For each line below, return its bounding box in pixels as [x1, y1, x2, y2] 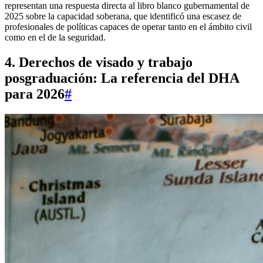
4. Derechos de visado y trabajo [5, 55, 193, 70]
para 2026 [5, 86, 65, 102]
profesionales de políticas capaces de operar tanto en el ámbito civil [5, 22, 252, 32]
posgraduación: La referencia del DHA [5, 70, 239, 86]
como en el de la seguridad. [5, 32, 106, 43]
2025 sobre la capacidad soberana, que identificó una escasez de [5, 11, 241, 22]
